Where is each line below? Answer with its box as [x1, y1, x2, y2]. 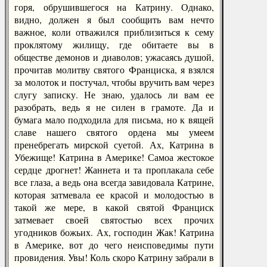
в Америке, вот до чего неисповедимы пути [14, 238, 214, 251]
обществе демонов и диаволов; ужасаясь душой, [14, 51, 214, 63]
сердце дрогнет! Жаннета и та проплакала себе [14, 163, 214, 176]
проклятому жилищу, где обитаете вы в [14, 38, 214, 51]
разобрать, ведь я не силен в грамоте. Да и [14, 101, 214, 113]
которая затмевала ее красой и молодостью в [14, 188, 214, 201]
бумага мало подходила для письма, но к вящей [14, 113, 214, 126]
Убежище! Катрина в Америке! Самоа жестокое [14, 151, 214, 163]
